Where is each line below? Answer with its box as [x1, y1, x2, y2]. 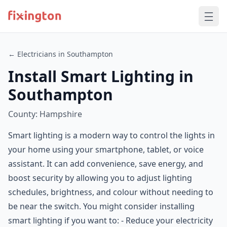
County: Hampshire [8, 108, 82, 120]
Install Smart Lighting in [8, 66, 194, 87]
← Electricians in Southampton [8, 49, 113, 59]
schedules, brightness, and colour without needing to [8, 186, 213, 198]
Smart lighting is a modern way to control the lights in [8, 130, 215, 141]
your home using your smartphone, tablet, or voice [8, 144, 204, 155]
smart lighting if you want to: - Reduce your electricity [8, 215, 213, 226]
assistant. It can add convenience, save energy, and [8, 158, 203, 169]
